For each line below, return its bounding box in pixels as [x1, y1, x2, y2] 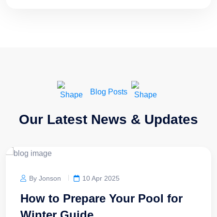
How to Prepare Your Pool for [20, 191, 183, 205]
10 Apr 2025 [82, 174, 120, 182]
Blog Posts [90, 87, 127, 96]
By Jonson [29, 174, 61, 182]
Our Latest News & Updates [19, 112, 198, 127]
